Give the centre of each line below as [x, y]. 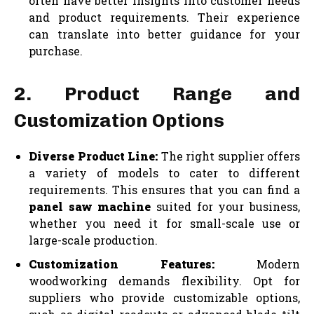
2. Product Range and [157, 94]
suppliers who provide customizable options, [164, 297]
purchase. [56, 50]
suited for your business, [226, 206]
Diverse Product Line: [93, 156]
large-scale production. [93, 240]
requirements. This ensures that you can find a [164, 189]
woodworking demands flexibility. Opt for [164, 280]
